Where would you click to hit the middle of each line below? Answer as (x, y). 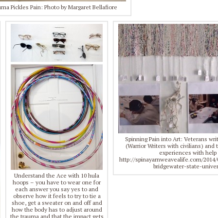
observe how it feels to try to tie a (57, 196)
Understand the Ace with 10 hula (57, 175)
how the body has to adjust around (57, 209)
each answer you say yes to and (57, 189)
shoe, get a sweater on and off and (57, 202)
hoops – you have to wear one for (57, 182)
